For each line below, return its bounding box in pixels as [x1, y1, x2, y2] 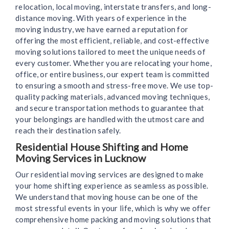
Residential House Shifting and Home [15, 141, 188, 153]
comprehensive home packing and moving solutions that [15, 215, 212, 224]
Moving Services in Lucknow [15, 152, 146, 165]
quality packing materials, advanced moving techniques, [15, 92, 210, 102]
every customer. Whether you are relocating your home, [15, 58, 212, 68]
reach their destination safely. [15, 126, 121, 135]
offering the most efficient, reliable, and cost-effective [15, 36, 210, 45]
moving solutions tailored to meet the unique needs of [15, 47, 205, 57]
